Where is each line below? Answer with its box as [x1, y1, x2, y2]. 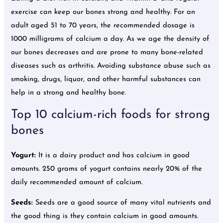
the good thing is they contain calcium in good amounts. [11, 213, 199, 221]
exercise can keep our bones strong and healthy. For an [11, 8, 196, 16]
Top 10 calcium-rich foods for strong [11, 108, 211, 121]
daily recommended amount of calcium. [11, 178, 143, 186]
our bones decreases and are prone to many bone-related [11, 48, 204, 56]
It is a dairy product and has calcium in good [38, 151, 190, 159]
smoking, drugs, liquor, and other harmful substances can [11, 75, 201, 83]
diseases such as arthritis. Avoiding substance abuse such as [11, 62, 211, 70]
